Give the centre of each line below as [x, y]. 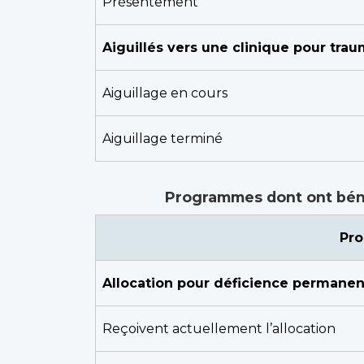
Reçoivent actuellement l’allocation [219, 329]
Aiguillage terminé [162, 139]
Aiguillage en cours [165, 93]
